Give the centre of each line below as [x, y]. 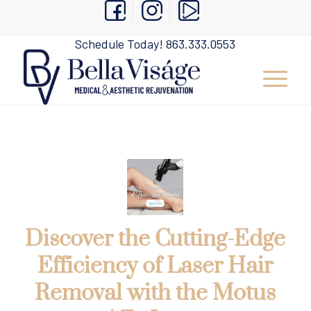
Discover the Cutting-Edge [155, 239]
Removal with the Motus [155, 293]
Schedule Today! [121, 44]
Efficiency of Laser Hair [155, 266]
